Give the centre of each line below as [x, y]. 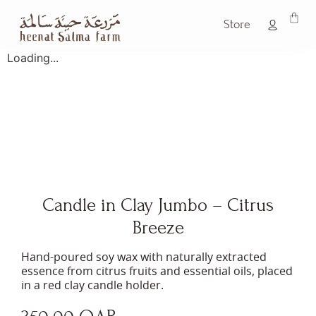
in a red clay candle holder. [92, 286]
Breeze [158, 228]
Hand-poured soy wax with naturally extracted [144, 257]
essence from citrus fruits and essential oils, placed [157, 272]
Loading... [33, 58]
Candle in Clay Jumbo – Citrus [158, 205]
